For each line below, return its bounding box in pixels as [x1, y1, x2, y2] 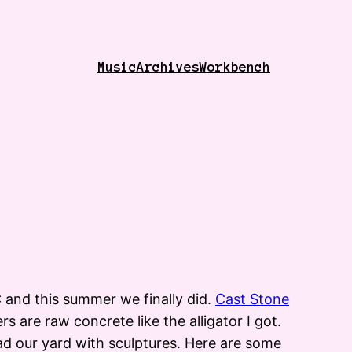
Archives [137, 60, 200, 75]
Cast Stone [215, 291, 289, 308]
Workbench [200, 60, 270, 75]
